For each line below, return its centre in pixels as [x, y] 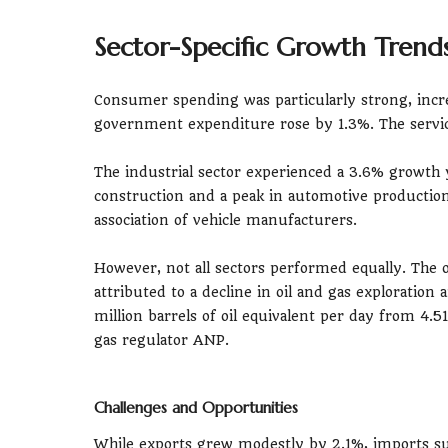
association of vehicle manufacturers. [225, 219]
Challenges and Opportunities [196, 407]
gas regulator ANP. [161, 339]
